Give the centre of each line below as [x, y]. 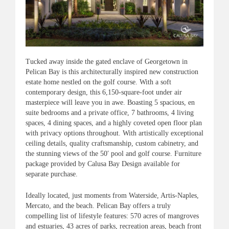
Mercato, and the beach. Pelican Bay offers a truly [98, 206]
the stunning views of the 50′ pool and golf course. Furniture [113, 154]
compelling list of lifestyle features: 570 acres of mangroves [112, 216]
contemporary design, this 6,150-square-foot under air [104, 93]
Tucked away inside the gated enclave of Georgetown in [107, 62]
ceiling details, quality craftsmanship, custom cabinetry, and [112, 144]
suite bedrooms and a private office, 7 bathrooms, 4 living [110, 113]
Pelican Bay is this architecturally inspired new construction [112, 72]
